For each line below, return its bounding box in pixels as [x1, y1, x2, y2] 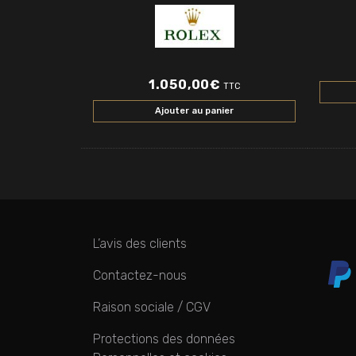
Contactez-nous [93, 268, 187, 284]
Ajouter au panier [155, 106, 234, 117]
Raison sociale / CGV [93, 300, 211, 315]
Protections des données [93, 331, 235, 347]
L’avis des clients [93, 236, 187, 252]
